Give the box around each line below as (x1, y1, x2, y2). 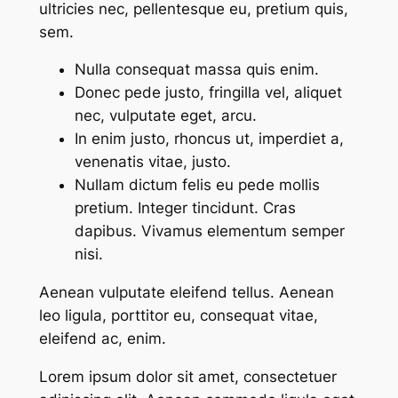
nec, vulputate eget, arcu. (74, 107, 257, 125)
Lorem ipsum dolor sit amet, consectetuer (38, 367, 337, 386)
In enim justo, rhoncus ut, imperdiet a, (74, 130, 344, 148)
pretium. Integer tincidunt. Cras (74, 199, 296, 218)
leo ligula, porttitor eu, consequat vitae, (38, 306, 318, 325)
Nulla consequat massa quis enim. (74, 60, 319, 79)
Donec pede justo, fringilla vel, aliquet (74, 84, 342, 102)
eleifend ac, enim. (38, 330, 166, 348)
